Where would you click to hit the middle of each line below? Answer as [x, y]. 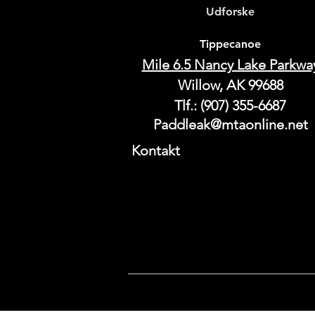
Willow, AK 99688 [230, 85]
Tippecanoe [230, 44]
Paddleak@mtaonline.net [230, 124]
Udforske [230, 12]
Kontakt [156, 150]
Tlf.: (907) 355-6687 [230, 105]
